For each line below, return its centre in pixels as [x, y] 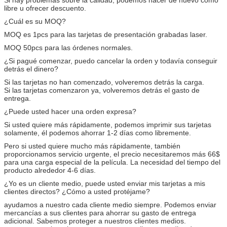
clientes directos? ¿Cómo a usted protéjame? [77, 191]
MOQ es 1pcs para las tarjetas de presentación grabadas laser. [106, 34]
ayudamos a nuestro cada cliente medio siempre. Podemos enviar [110, 204]
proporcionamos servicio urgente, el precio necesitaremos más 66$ [112, 154]
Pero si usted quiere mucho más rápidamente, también [92, 146]
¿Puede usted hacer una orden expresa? [70, 111]
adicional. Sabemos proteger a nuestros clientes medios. [95, 221]
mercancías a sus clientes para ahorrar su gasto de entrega [100, 213]
